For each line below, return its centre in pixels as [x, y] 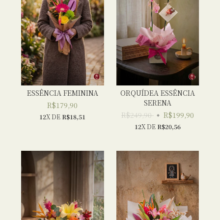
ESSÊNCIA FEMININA [62, 93]
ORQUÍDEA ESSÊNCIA [158, 93]
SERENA [158, 103]
